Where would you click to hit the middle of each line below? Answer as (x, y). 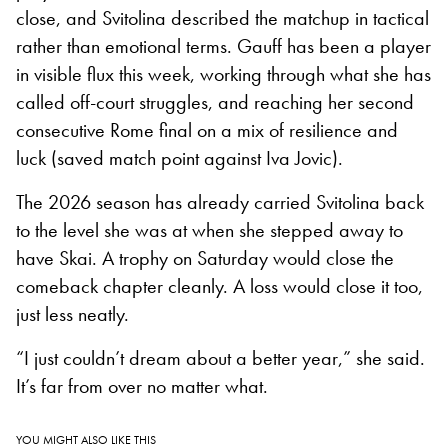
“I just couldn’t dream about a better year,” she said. (220, 357)
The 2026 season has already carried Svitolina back (220, 201)
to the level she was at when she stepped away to (209, 229)
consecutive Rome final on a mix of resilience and (207, 129)
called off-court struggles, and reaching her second (215, 101)
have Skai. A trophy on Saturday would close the (205, 257)
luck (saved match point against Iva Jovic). (179, 157)
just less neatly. (72, 313)
